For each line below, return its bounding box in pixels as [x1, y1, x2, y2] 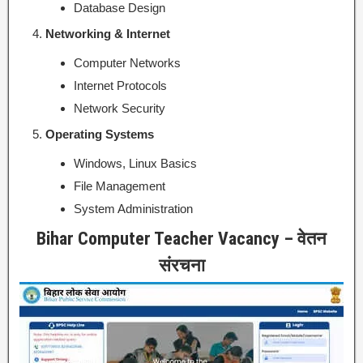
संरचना [158, 254, 205, 275]
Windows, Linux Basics [74, 156, 197, 170]
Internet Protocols [74, 78, 167, 92]
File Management [74, 178, 165, 193]
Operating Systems [45, 126, 154, 141]
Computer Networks [74, 55, 181, 70]
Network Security [74, 100, 165, 115]
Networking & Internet [45, 26, 170, 41]
